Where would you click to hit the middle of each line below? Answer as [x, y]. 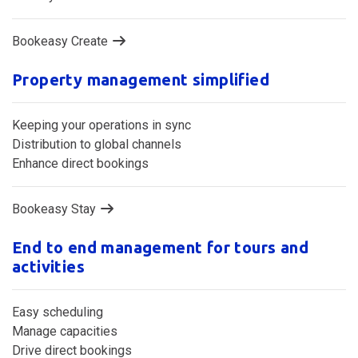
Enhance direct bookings [80, 163]
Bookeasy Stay [56, 209]
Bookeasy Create [62, 41]
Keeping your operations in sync [101, 125]
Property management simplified [141, 79]
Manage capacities [65, 331]
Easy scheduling [58, 312]
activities [49, 266]
